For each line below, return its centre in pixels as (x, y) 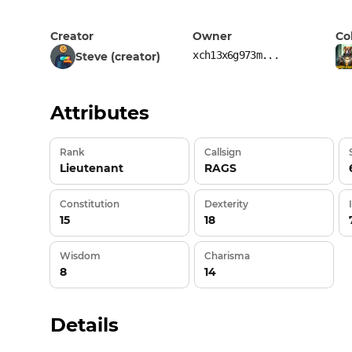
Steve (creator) (118, 56)
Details (84, 324)
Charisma (227, 255)
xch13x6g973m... (236, 55)
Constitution (90, 203)
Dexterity (226, 203)
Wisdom (80, 255)
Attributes (100, 112)
